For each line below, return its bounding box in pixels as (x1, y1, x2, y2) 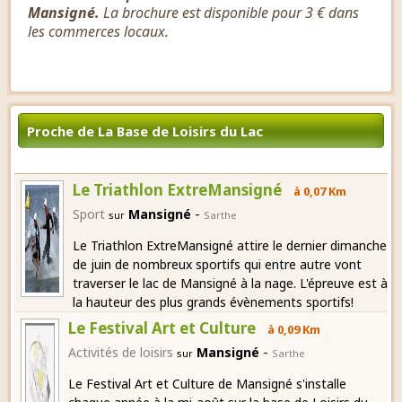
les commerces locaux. (28, 21, 169, 41)
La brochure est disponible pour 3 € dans (100, 2, 359, 22)
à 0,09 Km (265, 320, 321, 337)
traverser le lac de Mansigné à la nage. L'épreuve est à (73, 274, 389, 292)
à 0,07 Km (291, 182, 347, 199)
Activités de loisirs (68, 343, 174, 361)
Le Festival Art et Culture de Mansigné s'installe (68, 374, 347, 392)
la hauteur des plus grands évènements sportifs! (73, 293, 354, 310)
